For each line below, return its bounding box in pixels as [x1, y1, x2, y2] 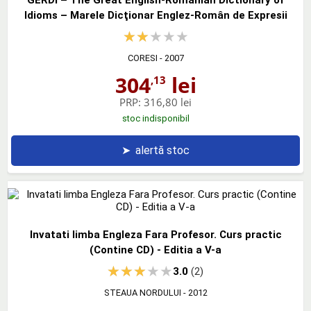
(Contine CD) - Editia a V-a [90, 243, 221, 256]
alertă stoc [135, 143, 190, 157]
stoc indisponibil [121, 112, 190, 124]
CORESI [127, 52, 158, 63]
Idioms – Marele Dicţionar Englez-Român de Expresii [24, 8, 287, 22]
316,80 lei [144, 94, 192, 109]
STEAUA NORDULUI [103, 287, 181, 298]
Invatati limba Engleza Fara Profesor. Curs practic [29, 228, 282, 241]
